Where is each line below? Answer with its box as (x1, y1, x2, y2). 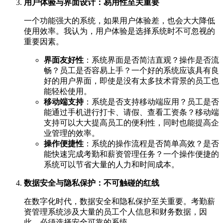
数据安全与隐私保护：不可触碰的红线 (24, 178, 159, 187)
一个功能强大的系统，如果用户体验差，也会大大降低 (24, 16, 215, 25)
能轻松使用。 (44, 87, 92, 96)
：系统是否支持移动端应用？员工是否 (84, 97, 219, 106)
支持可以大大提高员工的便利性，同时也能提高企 (44, 118, 219, 127)
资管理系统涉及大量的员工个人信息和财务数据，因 (24, 207, 207, 216)
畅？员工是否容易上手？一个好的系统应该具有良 (44, 66, 219, 75)
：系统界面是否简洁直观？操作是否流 (84, 55, 219, 64)
